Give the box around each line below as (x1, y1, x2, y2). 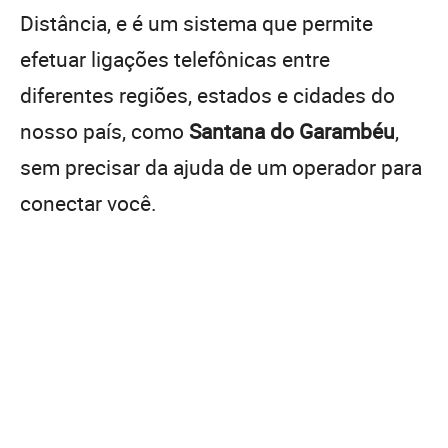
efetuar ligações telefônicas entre (20, 44, 330, 73)
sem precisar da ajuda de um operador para (20, 152, 422, 181)
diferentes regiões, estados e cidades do (20, 80, 395, 109)
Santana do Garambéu (189, 116, 395, 145)
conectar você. (20, 188, 157, 217)
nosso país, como (20, 116, 189, 145)
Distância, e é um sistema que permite (20, 8, 373, 37)
